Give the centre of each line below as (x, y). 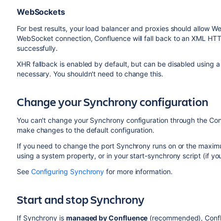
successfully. (38, 48)
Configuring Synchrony (68, 171)
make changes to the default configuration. (86, 130)
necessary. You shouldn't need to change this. (91, 74)
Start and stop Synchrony (80, 199)
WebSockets (41, 12)
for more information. (139, 171)
